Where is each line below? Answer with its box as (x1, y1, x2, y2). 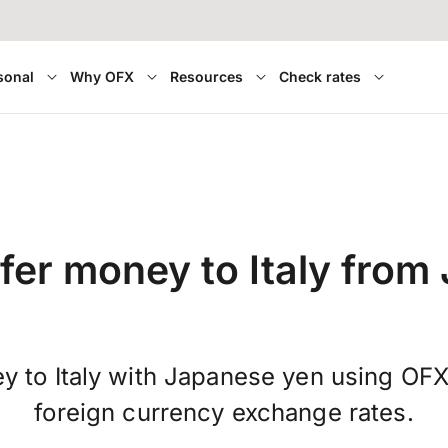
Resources (169, 68, 243, 85)
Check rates (278, 68, 361, 85)
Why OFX (69, 68, 134, 85)
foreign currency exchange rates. (34, 398, 414, 428)
